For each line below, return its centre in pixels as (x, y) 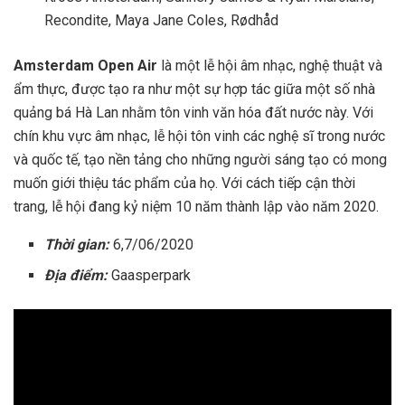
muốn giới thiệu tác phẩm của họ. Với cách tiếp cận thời (184, 183)
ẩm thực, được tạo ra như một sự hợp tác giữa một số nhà (194, 89)
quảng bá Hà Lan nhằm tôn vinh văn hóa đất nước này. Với (193, 112)
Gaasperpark (150, 275)
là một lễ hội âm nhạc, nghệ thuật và (270, 65)
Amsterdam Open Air (85, 65)
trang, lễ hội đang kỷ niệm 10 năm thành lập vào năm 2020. (196, 206)
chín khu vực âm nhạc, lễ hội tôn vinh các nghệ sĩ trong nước (199, 136)
